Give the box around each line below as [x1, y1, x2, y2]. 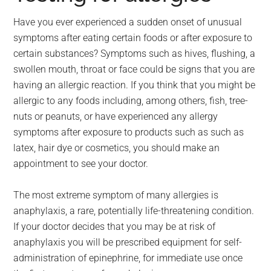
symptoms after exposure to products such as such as [13, 126, 244, 138]
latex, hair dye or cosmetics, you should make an [13, 142, 220, 154]
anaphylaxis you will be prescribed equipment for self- [13, 237, 243, 248]
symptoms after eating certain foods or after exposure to [13, 32, 253, 44]
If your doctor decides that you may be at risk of [13, 221, 216, 232]
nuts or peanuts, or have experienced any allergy [13, 111, 218, 122]
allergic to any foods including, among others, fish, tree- [13, 95, 249, 106]
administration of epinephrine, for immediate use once [13, 252, 243, 264]
